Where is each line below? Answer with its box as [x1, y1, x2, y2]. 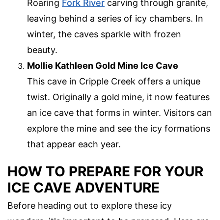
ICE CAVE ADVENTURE [7, 179, 160, 196]
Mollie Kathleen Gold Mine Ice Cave [27, 60, 178, 71]
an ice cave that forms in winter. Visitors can [27, 107, 212, 118]
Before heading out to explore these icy [7, 200, 172, 211]
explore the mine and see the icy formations [27, 123, 210, 134]
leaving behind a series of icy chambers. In [27, 13, 203, 24]
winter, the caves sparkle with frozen [27, 28, 181, 39]
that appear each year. [27, 138, 121, 149]
